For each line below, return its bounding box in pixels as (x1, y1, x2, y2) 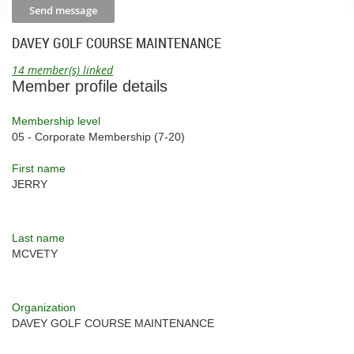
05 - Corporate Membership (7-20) (12, 130, 185, 143)
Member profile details (12, 77, 168, 95)
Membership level (12, 114, 100, 127)
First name (12, 161, 66, 175)
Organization (12, 300, 76, 314)
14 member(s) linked (12, 62, 113, 77)
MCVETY (12, 247, 58, 260)
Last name (12, 231, 65, 244)
